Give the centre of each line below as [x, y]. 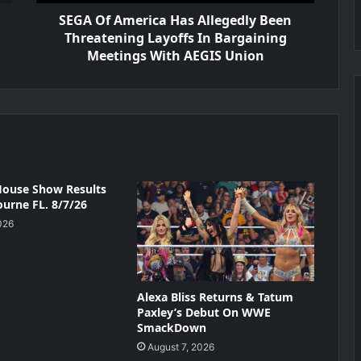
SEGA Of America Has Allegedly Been [175, 20]
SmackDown [171, 327]
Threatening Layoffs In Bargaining [175, 38]
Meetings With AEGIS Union [175, 56]
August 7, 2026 [180, 346]
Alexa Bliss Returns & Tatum [215, 297]
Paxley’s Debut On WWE [203, 312]
